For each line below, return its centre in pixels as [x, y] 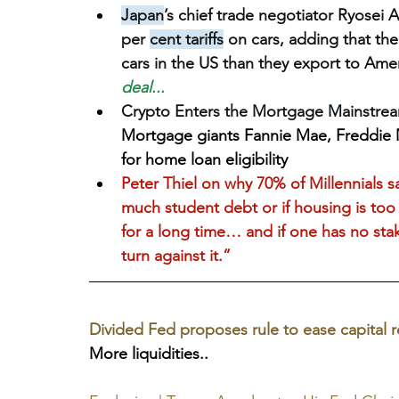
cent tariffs [187, 40]
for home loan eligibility [204, 160]
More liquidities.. [149, 354]
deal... [143, 88]
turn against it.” [176, 256]
